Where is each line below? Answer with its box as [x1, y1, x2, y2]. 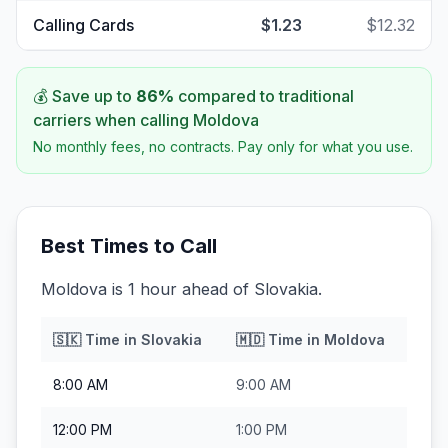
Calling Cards [33, 15, 134, 35]
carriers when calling [33, 110, 193, 130]
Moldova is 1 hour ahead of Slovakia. [41, 279, 322, 299]
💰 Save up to [33, 86, 136, 106]
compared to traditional [174, 86, 354, 106]
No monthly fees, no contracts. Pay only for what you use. [33, 138, 413, 155]
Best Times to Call [41, 234, 217, 258]
